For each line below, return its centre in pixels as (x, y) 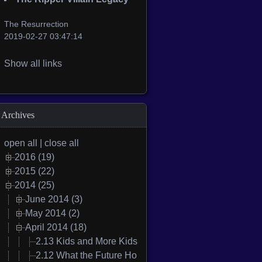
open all (21, 143)
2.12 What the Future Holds (92, 256)
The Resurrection (36, 24)
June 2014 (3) (54, 199)
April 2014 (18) (56, 227)
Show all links (33, 64)
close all (62, 143)
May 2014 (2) (52, 213)
